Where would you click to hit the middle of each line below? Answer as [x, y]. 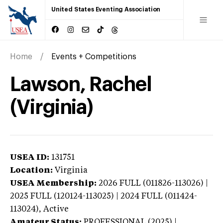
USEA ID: [30, 158]
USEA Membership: [53, 183]
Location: [31, 170]
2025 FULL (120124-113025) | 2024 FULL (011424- [104, 196]
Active [56, 209]
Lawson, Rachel [81, 84]
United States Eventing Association [106, 9]
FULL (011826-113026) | [164, 183]
